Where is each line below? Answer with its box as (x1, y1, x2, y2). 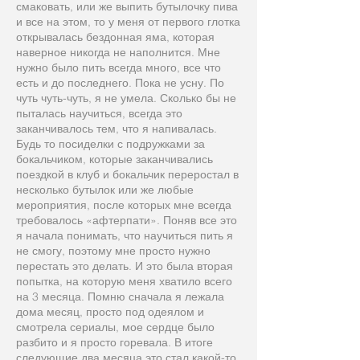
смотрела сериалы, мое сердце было (16, 320, 215, 334)
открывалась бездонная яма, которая (16, 30, 215, 44)
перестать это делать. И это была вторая (16, 259, 233, 273)
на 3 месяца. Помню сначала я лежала (16, 289, 224, 304)
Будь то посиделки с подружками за (16, 137, 205, 151)
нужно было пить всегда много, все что (16, 60, 221, 75)
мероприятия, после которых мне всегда (16, 198, 231, 212)
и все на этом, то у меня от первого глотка (16, 14, 240, 29)
